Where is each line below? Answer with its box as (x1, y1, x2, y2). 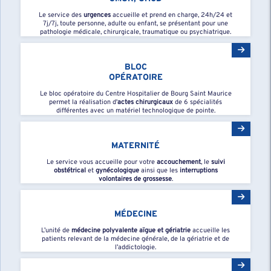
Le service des (39, 11, 83, 20)
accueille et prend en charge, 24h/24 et (111, 11, 232, 20)
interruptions (179, 166, 218, 175)
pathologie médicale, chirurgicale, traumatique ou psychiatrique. (40, 28, 231, 37)
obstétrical (53, 166, 86, 175)
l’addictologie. (115, 243, 156, 252)
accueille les (191, 226, 230, 235)
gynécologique (95, 166, 139, 175)
